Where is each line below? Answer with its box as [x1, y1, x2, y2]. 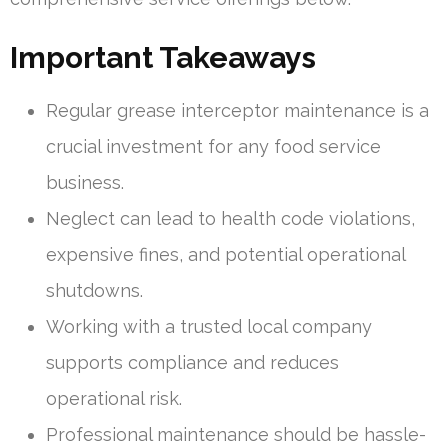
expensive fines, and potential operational [46, 244, 405, 266]
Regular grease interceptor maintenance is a [46, 100, 429, 122]
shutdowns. [46, 280, 143, 302]
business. [46, 172, 124, 194]
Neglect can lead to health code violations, [46, 208, 415, 230]
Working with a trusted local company [46, 316, 372, 338]
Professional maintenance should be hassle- [46, 424, 426, 446]
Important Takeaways [10, 40, 316, 76]
